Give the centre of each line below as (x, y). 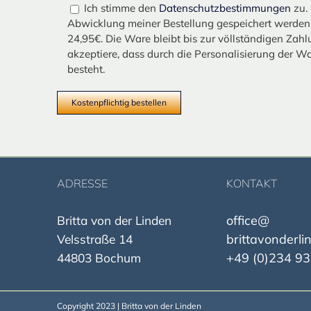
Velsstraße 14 (95, 239)
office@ (248, 220)
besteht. (86, 69)
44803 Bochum (99, 258)
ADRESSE (82, 183)
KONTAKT (252, 183)
